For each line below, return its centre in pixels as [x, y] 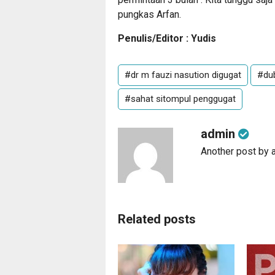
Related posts [157, 219]
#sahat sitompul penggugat [180, 99]
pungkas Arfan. [149, 15]
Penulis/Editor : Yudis [167, 39]
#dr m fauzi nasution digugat [183, 75]
